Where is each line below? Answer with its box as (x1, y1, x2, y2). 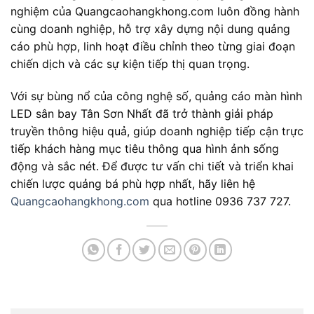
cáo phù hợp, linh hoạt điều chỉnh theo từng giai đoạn (11, 39, 295, 53)
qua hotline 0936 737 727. (149, 193, 291, 208)
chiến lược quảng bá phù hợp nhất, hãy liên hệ (11, 176, 255, 191)
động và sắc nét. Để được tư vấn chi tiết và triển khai (11, 158, 294, 173)
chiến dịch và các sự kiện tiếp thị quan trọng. (11, 57, 250, 71)
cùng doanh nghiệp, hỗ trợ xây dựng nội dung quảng (11, 22, 290, 36)
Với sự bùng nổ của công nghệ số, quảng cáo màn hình (11, 88, 302, 103)
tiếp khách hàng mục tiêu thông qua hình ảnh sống (11, 141, 279, 156)
